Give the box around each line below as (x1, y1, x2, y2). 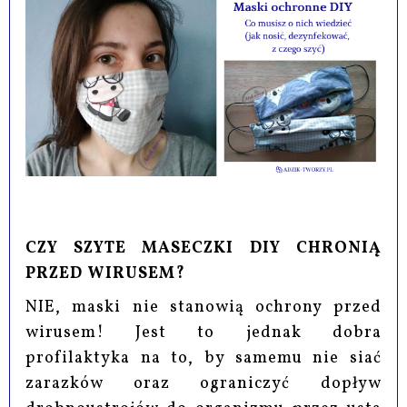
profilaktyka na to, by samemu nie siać (25, 346, 382, 370)
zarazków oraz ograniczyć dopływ (25, 372, 382, 395)
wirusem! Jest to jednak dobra (25, 321, 382, 344)
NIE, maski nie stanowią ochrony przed (25, 295, 382, 319)
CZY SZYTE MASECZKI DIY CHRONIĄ (25, 236, 382, 260)
